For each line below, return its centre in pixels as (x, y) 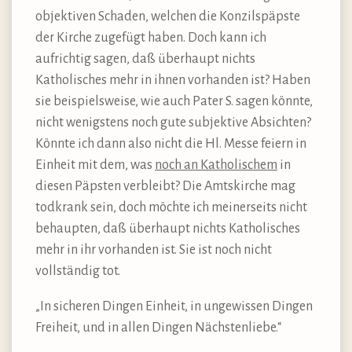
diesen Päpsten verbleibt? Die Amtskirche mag (165, 186)
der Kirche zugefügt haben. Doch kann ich (151, 37)
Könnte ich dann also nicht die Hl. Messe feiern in (171, 143)
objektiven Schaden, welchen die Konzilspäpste (168, 16)
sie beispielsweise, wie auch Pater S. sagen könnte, (174, 101)
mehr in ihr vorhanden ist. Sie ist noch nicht (154, 249)
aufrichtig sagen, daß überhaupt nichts (145, 59)
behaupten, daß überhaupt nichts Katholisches (168, 228)
